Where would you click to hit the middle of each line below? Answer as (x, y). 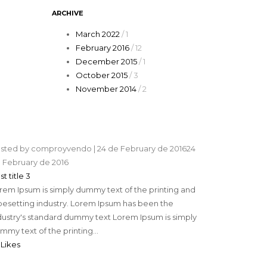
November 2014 (106, 89)
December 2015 (106, 62)
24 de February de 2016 (142, 149)
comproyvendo (62, 149)
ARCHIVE (67, 13)
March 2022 (97, 34)
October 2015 (101, 75)
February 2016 (102, 48)
